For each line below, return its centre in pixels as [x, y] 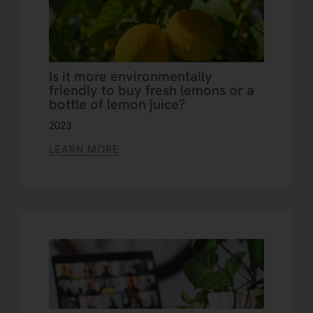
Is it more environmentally [131, 77]
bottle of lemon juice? [117, 104]
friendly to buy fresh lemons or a [152, 90]
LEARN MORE [84, 150]
